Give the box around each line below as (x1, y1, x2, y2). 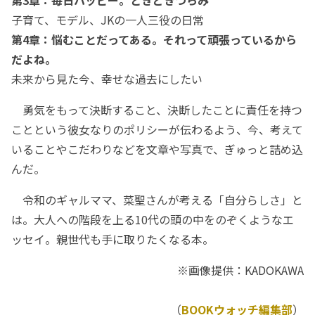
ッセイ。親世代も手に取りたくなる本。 (11, 231, 214, 248)
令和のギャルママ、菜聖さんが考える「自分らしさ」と (11, 191, 303, 209)
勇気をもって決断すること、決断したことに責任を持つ (11, 101, 302, 119)
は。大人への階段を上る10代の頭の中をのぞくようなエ (11, 211, 294, 229)
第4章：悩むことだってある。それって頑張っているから (11, 31, 297, 49)
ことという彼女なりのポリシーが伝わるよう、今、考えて (11, 121, 303, 139)
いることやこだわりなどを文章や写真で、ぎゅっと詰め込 (11, 141, 303, 158)
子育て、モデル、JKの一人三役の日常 (11, 11, 204, 29)
